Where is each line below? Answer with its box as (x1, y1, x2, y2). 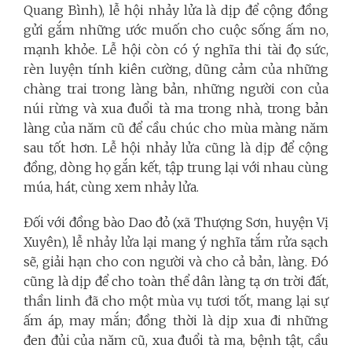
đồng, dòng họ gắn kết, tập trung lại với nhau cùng (24, 159, 328, 175)
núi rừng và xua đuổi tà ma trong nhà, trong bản (24, 100, 328, 116)
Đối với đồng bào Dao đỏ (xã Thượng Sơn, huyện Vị (24, 214, 328, 230)
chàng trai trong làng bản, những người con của (24, 80, 328, 97)
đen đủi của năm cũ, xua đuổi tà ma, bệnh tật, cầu (24, 332, 328, 348)
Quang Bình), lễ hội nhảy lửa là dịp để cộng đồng (24, 2, 328, 18)
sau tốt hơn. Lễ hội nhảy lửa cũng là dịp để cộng (24, 139, 328, 156)
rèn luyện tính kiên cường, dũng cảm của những (24, 60, 328, 77)
